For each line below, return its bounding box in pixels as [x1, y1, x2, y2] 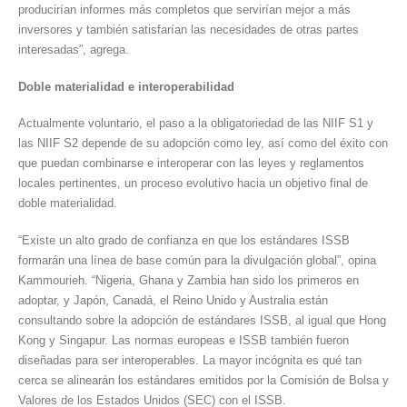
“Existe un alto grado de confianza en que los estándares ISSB [18, 233, 350, 247]
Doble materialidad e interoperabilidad [18, 79, 234, 94]
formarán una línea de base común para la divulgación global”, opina [18, 253, 376, 267]
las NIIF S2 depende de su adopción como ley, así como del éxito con [18, 136, 388, 151]
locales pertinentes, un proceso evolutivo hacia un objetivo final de [18, 176, 368, 191]
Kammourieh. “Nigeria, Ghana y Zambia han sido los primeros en [18, 273, 359, 287]
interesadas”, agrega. [18, 43, 129, 57]
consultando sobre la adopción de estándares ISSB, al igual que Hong [18, 313, 386, 327]
